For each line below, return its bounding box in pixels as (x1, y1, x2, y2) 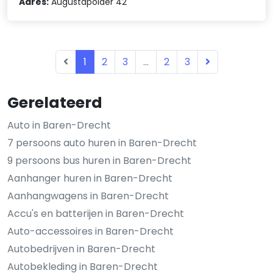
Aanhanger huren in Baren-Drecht (7, 171, 172, 185)
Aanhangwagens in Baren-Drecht (7, 188, 169, 203)
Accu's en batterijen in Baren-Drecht (7, 206, 184, 221)
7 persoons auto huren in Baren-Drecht (7, 135, 197, 150)
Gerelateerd (7, 91, 102, 113)
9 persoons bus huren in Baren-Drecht (7, 153, 191, 168)
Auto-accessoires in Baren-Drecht (7, 224, 174, 238)
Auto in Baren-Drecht (7, 118, 111, 132)
